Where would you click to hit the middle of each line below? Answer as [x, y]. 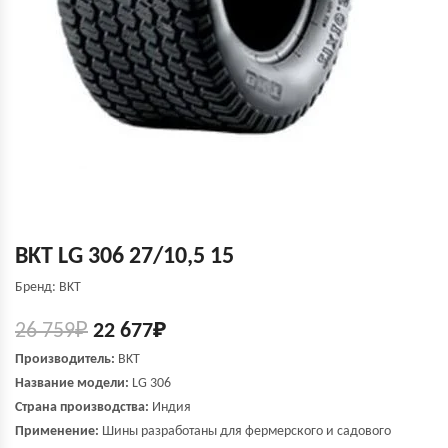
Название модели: [72, 383]
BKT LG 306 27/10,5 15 [124, 257]
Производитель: [65, 359]
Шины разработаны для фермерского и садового [245, 431]
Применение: [57, 431]
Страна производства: [82, 407]
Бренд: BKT [48, 287]
